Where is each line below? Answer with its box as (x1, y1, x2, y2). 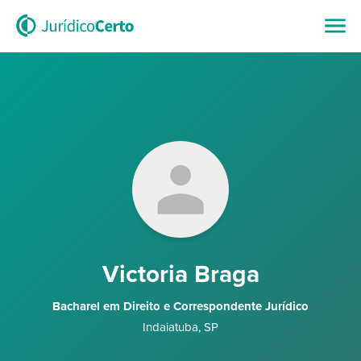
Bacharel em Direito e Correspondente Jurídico (52, 299, 309, 313)
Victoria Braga (102, 259, 259, 289)
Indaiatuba (143, 320, 198, 334)
